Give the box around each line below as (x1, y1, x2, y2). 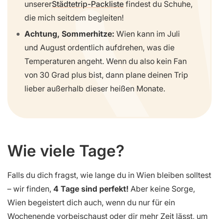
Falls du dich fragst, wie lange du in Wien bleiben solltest (7, 170, 211, 180)
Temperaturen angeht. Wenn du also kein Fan (24, 56, 187, 66)
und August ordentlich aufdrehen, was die (24, 42, 175, 52)
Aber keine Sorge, (129, 184, 195, 194)
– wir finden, (7, 184, 53, 194)
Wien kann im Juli (114, 28, 180, 39)
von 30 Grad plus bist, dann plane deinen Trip (24, 69, 188, 80)
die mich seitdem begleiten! (24, 12, 124, 22)
